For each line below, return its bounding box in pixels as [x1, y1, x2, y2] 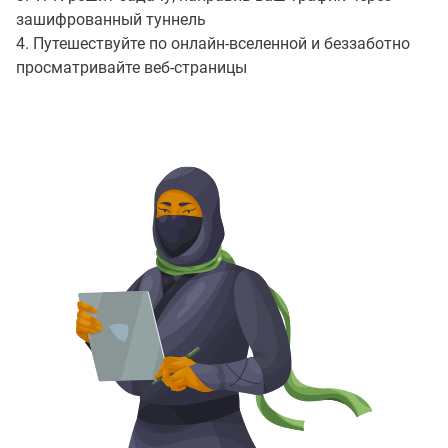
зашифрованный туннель [16, 10, 206, 30]
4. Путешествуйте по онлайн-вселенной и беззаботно [16, 34, 410, 54]
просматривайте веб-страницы [16, 58, 247, 78]
